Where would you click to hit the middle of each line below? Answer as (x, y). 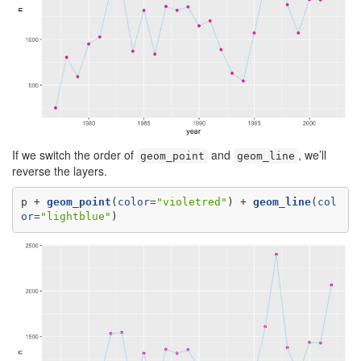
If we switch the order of (75, 154)
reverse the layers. (60, 170)
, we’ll (312, 154)
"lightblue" (75, 217)
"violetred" (191, 202)
